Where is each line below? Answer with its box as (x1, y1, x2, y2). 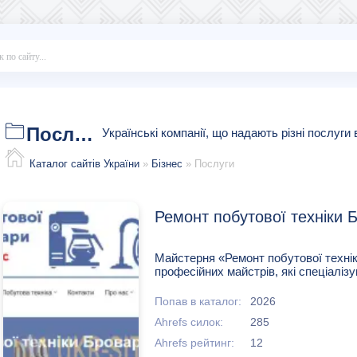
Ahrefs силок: (155, 316, 223, 328)
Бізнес (151, 158, 182, 170)
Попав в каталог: (155, 295, 241, 308)
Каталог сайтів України (29, 158, 139, 170)
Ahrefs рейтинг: (155, 336, 234, 349)
